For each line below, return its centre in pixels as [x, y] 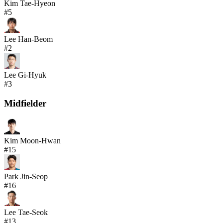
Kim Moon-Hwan [32, 140]
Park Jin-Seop [26, 176]
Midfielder [25, 104]
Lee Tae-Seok [26, 212]
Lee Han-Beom [28, 39]
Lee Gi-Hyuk [25, 75]
